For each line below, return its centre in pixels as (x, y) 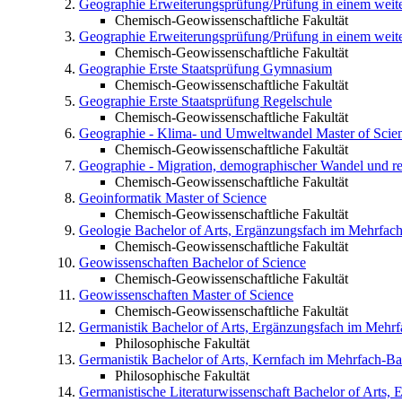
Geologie (105, 231)
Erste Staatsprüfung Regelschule (240, 101)
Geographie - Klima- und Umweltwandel (196, 134)
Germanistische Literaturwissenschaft (184, 392)
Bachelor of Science (249, 263)
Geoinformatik (120, 198)
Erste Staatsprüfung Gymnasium (240, 69)
